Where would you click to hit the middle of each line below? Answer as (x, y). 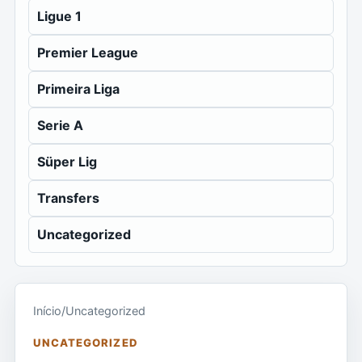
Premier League (88, 53)
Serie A (60, 125)
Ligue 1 (59, 16)
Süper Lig (67, 162)
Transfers (68, 198)
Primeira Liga (78, 89)
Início (47, 311)
